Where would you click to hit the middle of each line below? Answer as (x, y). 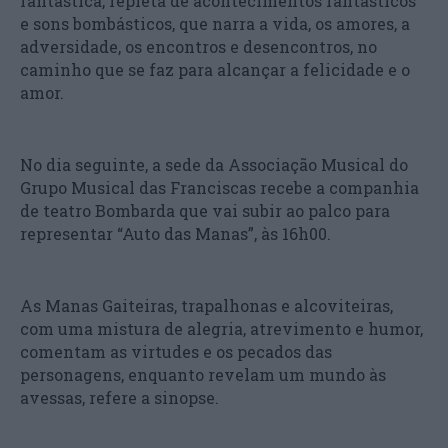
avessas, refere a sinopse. (119, 398)
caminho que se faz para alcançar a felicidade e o (215, 70)
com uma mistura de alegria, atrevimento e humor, (221, 329)
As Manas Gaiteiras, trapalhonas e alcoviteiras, (206, 306)
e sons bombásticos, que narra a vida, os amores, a (215, 24)
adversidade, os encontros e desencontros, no (198, 47)
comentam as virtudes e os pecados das (176, 352)
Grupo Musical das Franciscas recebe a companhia (219, 188)
